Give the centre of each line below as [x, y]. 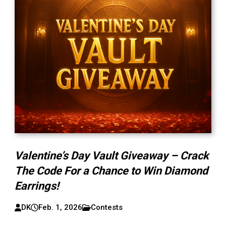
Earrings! [37, 186]
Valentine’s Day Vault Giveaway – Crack [112, 156]
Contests [107, 207]
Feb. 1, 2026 [61, 207]
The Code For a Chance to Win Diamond [111, 171]
